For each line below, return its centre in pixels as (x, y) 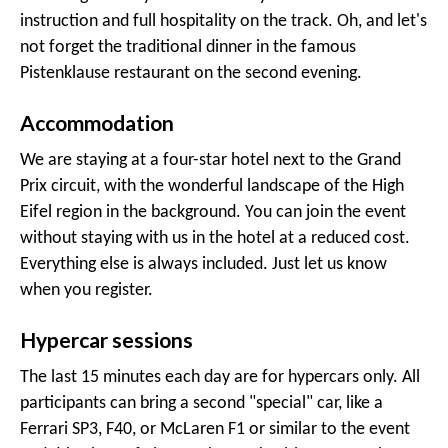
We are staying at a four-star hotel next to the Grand (210, 161)
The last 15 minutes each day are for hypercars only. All (220, 378)
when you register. (86, 291)
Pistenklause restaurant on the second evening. (191, 74)
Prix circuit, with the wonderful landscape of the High (212, 187)
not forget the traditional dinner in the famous (188, 48)
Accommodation (97, 123)
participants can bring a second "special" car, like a (201, 404)
